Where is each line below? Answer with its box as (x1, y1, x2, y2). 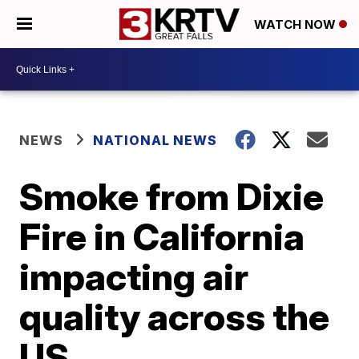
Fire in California (19, 214, 305, 259)
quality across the (19, 294, 330, 339)
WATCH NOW (254, 17, 339, 33)
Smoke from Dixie (19, 174, 325, 219)
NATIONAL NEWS (93, 132, 218, 148)
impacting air (19, 254, 249, 299)
